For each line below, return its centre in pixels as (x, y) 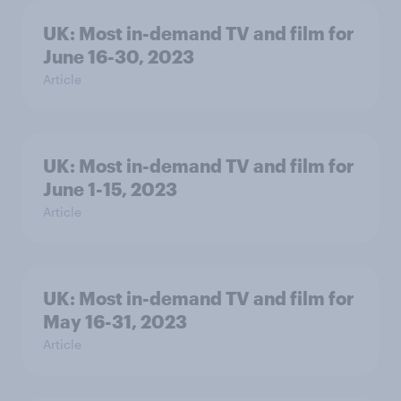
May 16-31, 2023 (115, 321)
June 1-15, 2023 (110, 189)
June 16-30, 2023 (119, 56)
